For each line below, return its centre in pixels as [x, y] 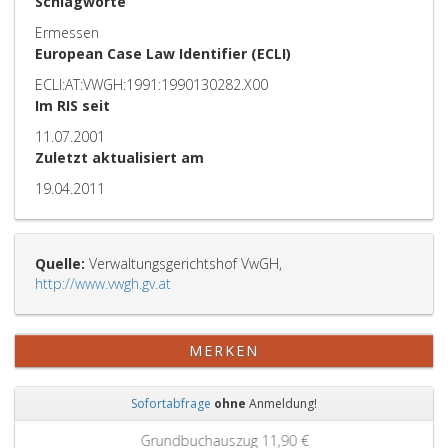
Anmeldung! [281, 403]
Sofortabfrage [171, 403]
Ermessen [67, 32]
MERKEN [224, 350]
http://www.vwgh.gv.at [103, 283]
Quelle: [60, 263]
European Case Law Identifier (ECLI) [163, 53]
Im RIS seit [72, 105]
